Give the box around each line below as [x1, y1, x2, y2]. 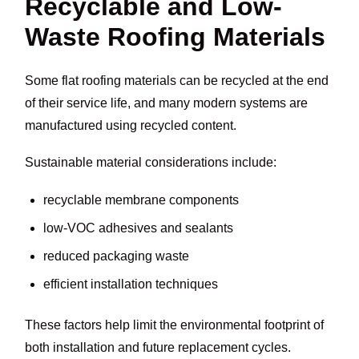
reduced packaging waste [42, 249, 189, 264]
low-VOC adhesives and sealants [42, 220, 233, 235]
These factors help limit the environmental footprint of [25, 317, 325, 332]
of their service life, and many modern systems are [25, 96, 309, 111]
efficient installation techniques [42, 277, 218, 292]
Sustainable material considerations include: [25, 155, 277, 170]
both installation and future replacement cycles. [25, 340, 292, 354]
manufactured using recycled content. [25, 119, 237, 133]
